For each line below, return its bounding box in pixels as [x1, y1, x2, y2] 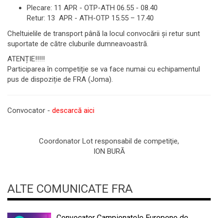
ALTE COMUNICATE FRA [7, 182, 133, 196]
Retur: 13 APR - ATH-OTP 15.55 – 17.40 [27, 14, 154, 22]
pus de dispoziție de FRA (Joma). [7, 75, 113, 84]
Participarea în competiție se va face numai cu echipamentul [7, 65, 200, 73]
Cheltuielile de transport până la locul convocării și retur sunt [7, 29, 200, 38]
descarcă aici [52, 106, 94, 115]
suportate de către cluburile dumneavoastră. [7, 39, 148, 48]
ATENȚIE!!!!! [7, 54, 45, 63]
